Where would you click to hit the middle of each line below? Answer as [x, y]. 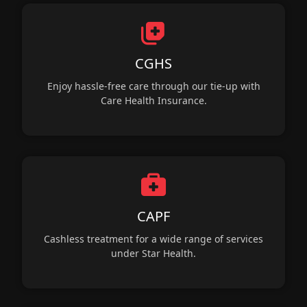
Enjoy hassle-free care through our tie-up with [153, 86]
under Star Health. [153, 253]
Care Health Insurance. [153, 100]
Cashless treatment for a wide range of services [153, 238]
